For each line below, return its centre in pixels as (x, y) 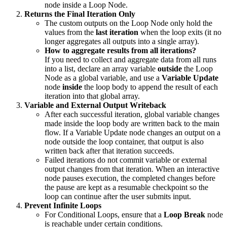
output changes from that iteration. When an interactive (132, 169)
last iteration (117, 32)
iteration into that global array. (92, 96)
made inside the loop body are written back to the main (132, 124)
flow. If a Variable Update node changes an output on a (133, 133)
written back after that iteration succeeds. (109, 151)
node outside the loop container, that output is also (124, 142)
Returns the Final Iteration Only (80, 14)
